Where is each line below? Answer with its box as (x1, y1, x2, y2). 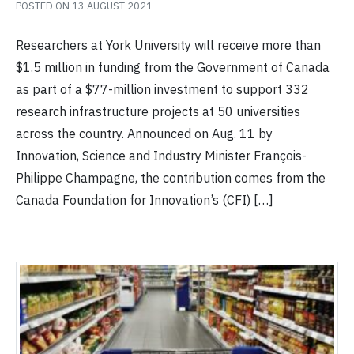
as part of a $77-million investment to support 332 (16, 81, 309, 98)
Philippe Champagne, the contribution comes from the (16, 170, 326, 186)
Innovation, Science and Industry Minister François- (16, 148, 307, 164)
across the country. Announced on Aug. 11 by (16, 126, 273, 142)
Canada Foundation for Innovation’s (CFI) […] (16, 192, 273, 209)
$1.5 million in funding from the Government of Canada (16, 59, 330, 76)
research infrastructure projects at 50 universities (16, 104, 300, 120)
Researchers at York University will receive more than (16, 37, 321, 54)
